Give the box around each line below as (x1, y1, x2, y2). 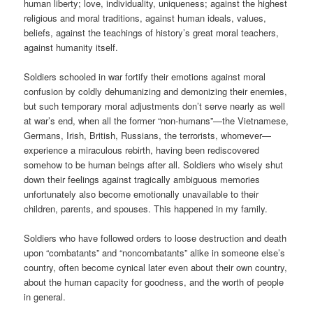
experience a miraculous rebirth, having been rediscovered (24, 143, 260, 157)
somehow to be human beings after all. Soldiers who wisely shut (24, 158, 284, 172)
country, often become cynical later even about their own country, (24, 261, 288, 275)
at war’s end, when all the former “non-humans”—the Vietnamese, (24, 114, 289, 128)
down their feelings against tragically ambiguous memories (24, 173, 261, 187)
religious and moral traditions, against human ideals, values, (24, 11, 267, 25)
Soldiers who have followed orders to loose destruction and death (24, 231, 287, 245)
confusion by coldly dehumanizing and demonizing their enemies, (24, 85, 288, 99)
